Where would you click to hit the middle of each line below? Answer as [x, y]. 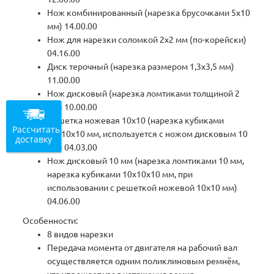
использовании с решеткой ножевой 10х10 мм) [143, 188]
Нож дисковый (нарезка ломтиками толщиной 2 [144, 94]
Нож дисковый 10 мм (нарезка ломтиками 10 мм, [146, 161]
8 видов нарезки [80, 235]
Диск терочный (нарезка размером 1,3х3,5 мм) [141, 67]
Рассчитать [36, 129]
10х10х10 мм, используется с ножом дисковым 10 [148, 134]
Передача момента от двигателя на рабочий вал [143, 248]
